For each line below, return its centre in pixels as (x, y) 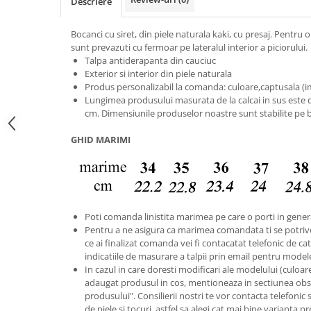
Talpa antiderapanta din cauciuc (150, 60)
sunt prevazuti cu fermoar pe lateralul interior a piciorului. (189, 47)
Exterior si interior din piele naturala (158, 73)
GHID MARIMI (101, 139)
